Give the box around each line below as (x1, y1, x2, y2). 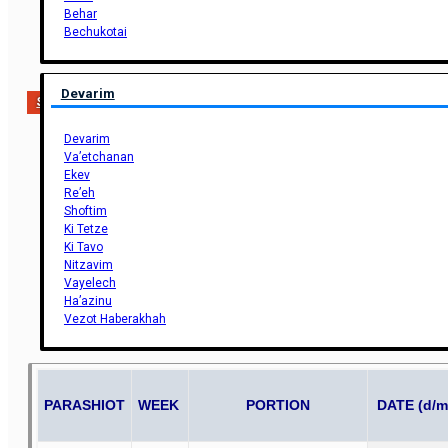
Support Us (36, 95, 102, 110)
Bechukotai (63, 25, 127, 40)
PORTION (246, 397, 310, 414)
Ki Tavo (63, 239, 103, 254)
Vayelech (63, 275, 116, 290)
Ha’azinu (63, 293, 112, 308)
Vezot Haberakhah (63, 311, 166, 326)
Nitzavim (63, 257, 113, 272)
